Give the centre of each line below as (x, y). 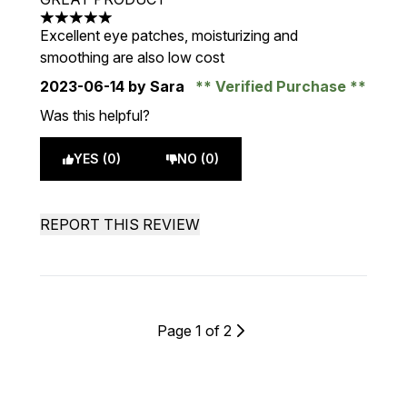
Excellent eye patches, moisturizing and (169, 35)
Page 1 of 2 (194, 331)
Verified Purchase (281, 86)
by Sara (156, 86)
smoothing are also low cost (132, 57)
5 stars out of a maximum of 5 (137, 27)
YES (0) (97, 159)
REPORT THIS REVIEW (120, 224)
